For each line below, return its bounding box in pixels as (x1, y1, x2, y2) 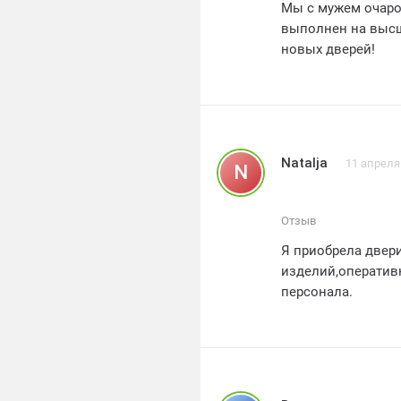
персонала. (281, 284, 353, 300)
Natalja (281, 155, 328, 171)
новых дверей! (281, 41, 375, 57)
